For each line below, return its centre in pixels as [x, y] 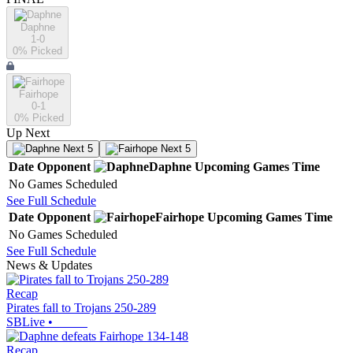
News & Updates [49, 266]
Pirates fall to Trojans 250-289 [81, 308]
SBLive [26, 322]
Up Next [28, 133]
